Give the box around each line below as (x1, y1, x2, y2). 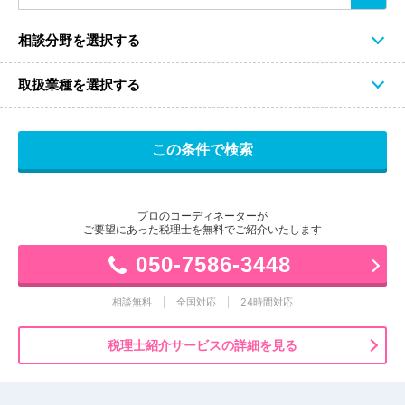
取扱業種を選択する (18, 75, 140, 93)
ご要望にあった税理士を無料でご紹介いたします (83, 221, 322, 236)
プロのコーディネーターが (137, 208, 268, 222)
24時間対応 (240, 295, 293, 308)
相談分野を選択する (18, 31, 140, 49)
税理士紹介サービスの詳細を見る (108, 336, 297, 353)
